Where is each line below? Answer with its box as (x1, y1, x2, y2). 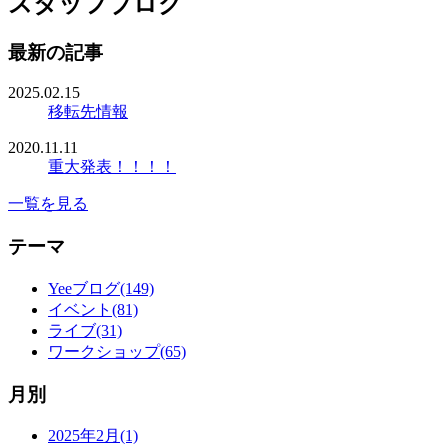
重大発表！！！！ (48, 158, 176, 176)
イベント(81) (48, 300, 138, 318)
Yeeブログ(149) (48, 279, 154, 297)
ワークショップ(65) (48, 342, 186, 360)
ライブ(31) (48, 321, 122, 339)
